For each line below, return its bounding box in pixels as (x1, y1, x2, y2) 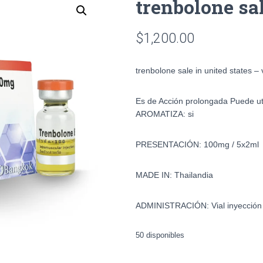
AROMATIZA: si (136, 109, 194, 119)
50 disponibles (136, 230, 184, 240)
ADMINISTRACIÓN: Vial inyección (136, 200, 262, 210)
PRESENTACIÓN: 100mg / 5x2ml (136, 139, 259, 149)
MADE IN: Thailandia (136, 170, 213, 180)
